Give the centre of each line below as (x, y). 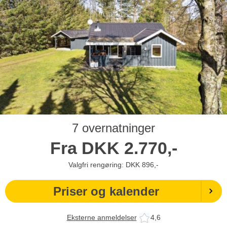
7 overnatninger (113, 128)
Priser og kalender (106, 191)
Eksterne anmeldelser (102, 218)
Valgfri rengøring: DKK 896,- (113, 164)
